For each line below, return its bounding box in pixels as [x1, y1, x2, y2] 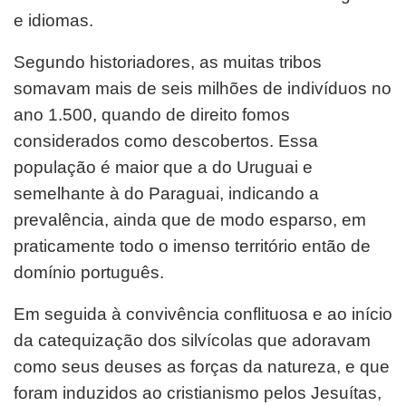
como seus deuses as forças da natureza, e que [14, 356, 390, 376]
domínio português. [14, 262, 164, 282]
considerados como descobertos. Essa [14, 130, 318, 150]
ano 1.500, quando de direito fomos [14, 104, 290, 124]
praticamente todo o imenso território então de [14, 236, 371, 256]
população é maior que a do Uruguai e [14, 157, 313, 177]
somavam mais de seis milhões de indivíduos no [14, 78, 391, 98]
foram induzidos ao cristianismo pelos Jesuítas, [14, 382, 382, 402]
